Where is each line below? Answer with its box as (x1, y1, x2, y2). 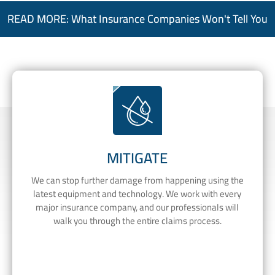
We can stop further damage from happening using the (31, 171, 244, 189)
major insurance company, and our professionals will (36, 198, 239, 216)
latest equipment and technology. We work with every (33, 184, 242, 203)
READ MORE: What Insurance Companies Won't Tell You (7, 9, 268, 29)
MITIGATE (107, 144, 168, 172)
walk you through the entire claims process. (53, 211, 222, 230)
